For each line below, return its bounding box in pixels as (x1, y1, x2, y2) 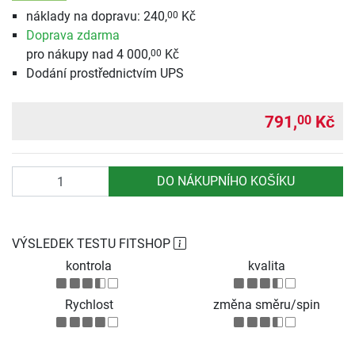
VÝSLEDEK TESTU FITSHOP (12, 236, 174, 252)
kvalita (247, 258, 285, 274)
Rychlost (64, 297, 113, 313)
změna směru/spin (212, 297, 320, 313)
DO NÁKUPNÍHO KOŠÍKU (156, 174, 295, 189)
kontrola (66, 258, 112, 274)
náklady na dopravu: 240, (25, 9, 167, 25)
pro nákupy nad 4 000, (25, 47, 151, 63)
